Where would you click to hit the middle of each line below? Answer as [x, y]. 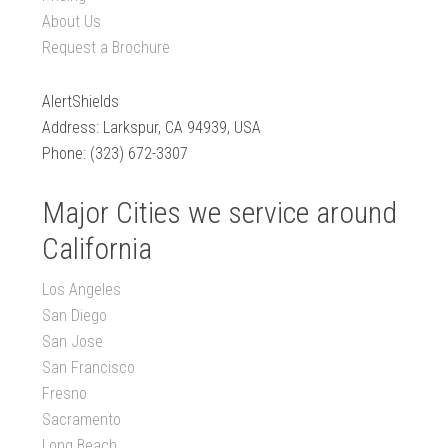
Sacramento [82, 420]
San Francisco [89, 368]
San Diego [75, 316]
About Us [72, 22]
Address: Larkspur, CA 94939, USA [152, 128]
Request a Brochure [106, 48]
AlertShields [81, 102]
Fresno [65, 394]
